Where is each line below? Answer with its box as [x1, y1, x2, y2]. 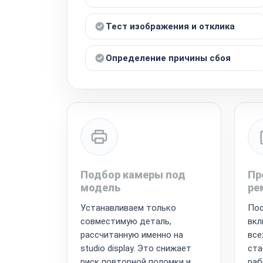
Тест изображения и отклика [106, 21, 235, 32]
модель [80, 181, 120, 194]
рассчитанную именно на [80, 229, 183, 240]
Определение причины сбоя [106, 52, 231, 63]
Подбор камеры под [80, 168, 186, 181]
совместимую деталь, [80, 215, 171, 227]
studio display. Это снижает [80, 242, 191, 254]
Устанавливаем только [80, 202, 176, 213]
